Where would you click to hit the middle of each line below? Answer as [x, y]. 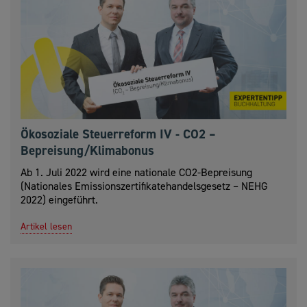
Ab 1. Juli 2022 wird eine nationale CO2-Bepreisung [136, 173]
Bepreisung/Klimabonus [87, 151]
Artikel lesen [46, 227]
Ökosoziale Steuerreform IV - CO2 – [118, 134]
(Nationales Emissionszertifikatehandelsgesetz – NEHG [144, 186]
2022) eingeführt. [59, 200]
